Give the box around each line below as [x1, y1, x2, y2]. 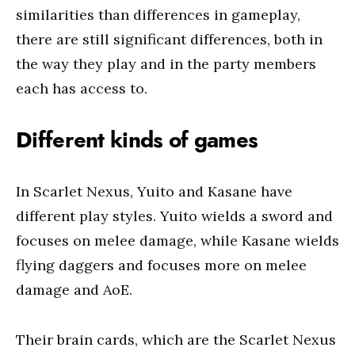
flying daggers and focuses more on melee [16, 256, 307, 274]
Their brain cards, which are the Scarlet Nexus [16, 330, 336, 349]
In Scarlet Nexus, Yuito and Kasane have [16, 182, 292, 200]
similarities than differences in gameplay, [16, 6, 300, 24]
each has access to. [16, 79, 147, 97]
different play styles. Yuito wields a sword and [16, 207, 333, 225]
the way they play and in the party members [16, 55, 316, 73]
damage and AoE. [16, 281, 132, 299]
